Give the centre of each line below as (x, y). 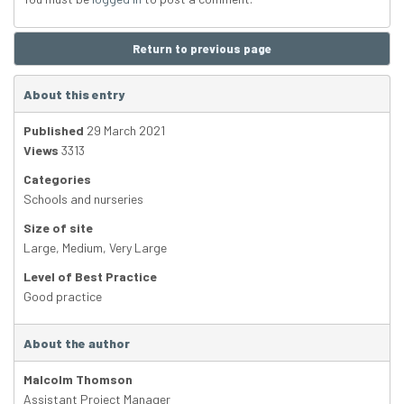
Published (54, 131)
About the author (77, 344)
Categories (57, 179)
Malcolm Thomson (78, 380)
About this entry (74, 95)
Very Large (138, 248)
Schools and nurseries (83, 199)
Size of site (58, 228)
